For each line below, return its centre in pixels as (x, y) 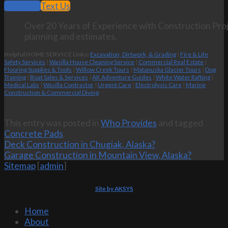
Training (15, 77)
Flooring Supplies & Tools (38, 69)
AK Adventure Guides (122, 77)
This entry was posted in (52, 123)
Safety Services (25, 62)
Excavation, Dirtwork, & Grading (133, 54)
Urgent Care (115, 84)
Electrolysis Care (159, 84)
